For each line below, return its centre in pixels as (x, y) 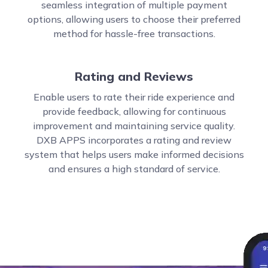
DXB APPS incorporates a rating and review (134, 140)
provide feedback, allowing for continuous (134, 111)
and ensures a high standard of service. (134, 169)
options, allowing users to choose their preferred (134, 19)
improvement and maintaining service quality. (134, 126)
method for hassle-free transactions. (134, 33)
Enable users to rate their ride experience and (134, 97)
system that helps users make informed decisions (134, 154)
